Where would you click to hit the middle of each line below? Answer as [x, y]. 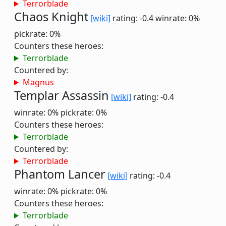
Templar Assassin [62, 95]
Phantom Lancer [60, 174]
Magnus [38, 82]
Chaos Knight [51, 17]
